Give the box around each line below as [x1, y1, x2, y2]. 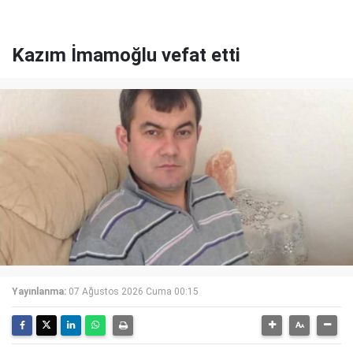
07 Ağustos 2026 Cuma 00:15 [69, 286, 199, 297]
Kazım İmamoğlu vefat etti [12, 44, 240, 66]
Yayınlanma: [12, 286, 66, 297]
